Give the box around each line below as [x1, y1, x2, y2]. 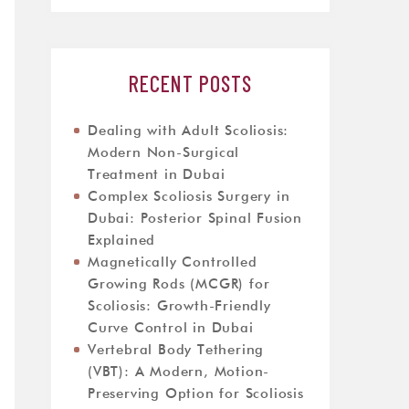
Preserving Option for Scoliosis [88, 387, 304, 401]
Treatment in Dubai [88, 168, 225, 182]
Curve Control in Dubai [88, 321, 254, 335]
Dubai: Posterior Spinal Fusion [88, 212, 303, 225]
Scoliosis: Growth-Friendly [88, 299, 271, 313]
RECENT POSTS [129, 70, 252, 97]
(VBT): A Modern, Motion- [88, 365, 270, 379]
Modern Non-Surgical [88, 146, 240, 160]
